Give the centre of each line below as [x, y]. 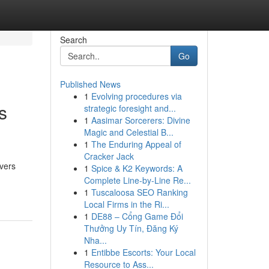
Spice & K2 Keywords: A [137, 168]
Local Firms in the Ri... [126, 204]
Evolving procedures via [136, 96]
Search [73, 40]
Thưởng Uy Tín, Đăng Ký [131, 228]
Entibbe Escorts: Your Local [143, 252]
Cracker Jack [109, 156]
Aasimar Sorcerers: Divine [141, 120]
